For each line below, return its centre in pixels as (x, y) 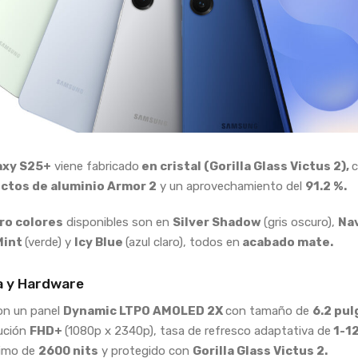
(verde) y (50, 243)
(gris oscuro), (301, 223)
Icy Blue (100, 243)
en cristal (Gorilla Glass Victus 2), (245, 167)
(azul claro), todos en (183, 243)
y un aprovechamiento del (231, 187)
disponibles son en (118, 223)
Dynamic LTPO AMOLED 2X (144, 311)
